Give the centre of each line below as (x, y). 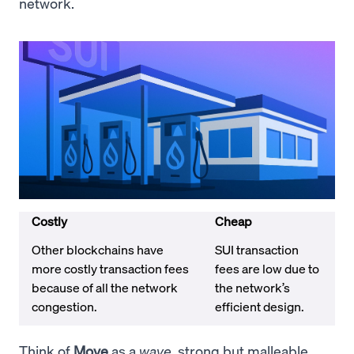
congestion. (66, 307)
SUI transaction (257, 250)
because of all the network (105, 288)
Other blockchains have (98, 250)
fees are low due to (267, 269)
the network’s (252, 288)
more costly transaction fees (110, 269)
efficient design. (261, 307)
